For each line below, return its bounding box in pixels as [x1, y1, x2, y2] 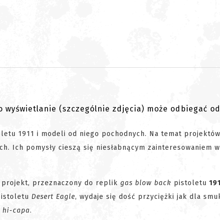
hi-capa [2, 206, 30, 215]
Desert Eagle [31, 192, 75, 201]
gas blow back [120, 179, 171, 188]
